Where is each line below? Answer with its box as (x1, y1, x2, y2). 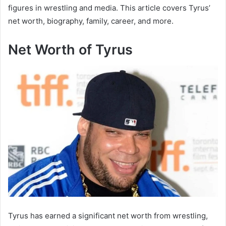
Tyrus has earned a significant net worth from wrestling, (8, 210, 208, 220)
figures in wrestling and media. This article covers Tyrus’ (8, 3, 210, 13)
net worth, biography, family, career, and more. (8, 16, 174, 26)
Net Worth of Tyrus (8, 41, 133, 58)
